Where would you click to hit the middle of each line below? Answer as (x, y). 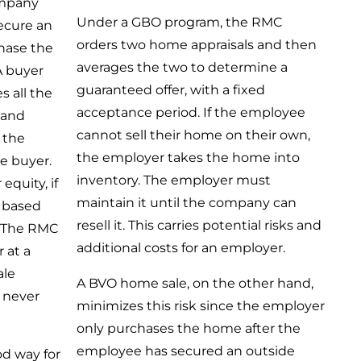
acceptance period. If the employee (191, 112)
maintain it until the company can (187, 202)
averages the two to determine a (183, 67)
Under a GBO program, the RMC (180, 22)
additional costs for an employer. (181, 247)
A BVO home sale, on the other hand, (195, 283)
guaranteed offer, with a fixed (171, 89)
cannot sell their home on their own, (194, 135)
